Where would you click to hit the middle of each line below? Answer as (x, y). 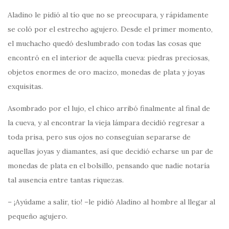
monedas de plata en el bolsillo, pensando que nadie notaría (109, 165)
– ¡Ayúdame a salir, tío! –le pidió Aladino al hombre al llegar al (111, 202)
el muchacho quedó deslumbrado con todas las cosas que (105, 43)
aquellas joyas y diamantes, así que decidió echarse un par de (110, 151)
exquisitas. (25, 86)
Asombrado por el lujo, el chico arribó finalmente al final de (109, 108)
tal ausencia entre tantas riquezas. (66, 180)
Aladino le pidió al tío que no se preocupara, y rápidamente (108, 15)
